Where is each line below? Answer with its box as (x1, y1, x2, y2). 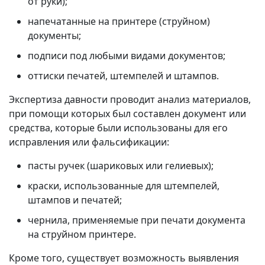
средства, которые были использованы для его (9, 121, 228, 135)
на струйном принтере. (28, 228, 136, 241)
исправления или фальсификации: (9, 135, 169, 149)
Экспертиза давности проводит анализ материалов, (9, 93, 251, 106)
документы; (28, 29, 81, 43)
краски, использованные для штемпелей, (28, 179, 219, 193)
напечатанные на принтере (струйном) (28, 15, 210, 28)
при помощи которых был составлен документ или (9, 107, 246, 121)
